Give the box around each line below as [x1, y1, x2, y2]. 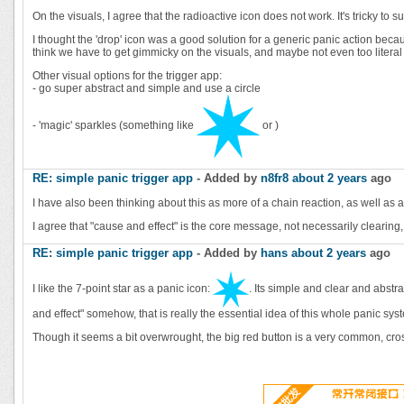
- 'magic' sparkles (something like [32, 119, 197, 133]
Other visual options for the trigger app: [32, 69, 222, 82]
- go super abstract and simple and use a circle [32, 81, 261, 95]
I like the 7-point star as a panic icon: [32, 282, 213, 296]
